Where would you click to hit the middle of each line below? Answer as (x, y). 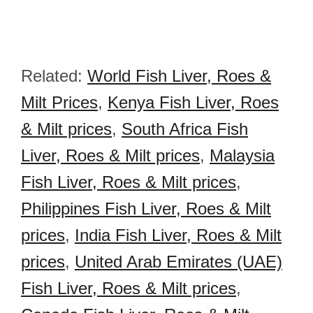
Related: (54, 76)
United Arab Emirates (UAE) (179, 262)
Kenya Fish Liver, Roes (193, 102)
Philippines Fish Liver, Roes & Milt (146, 209)
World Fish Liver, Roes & (179, 76)
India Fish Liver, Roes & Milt (178, 235)
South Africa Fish (185, 129)
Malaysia (242, 155)
